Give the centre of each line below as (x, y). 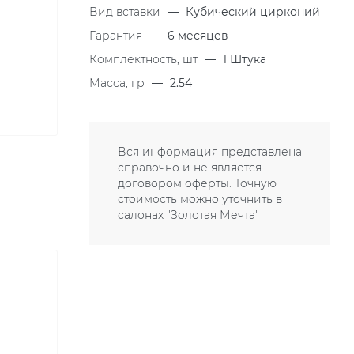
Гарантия (117, 36)
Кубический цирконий (253, 12)
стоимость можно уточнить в (200, 199)
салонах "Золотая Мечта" (188, 215)
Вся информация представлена (210, 152)
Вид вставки (126, 12)
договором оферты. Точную (197, 183)
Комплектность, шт (145, 59)
